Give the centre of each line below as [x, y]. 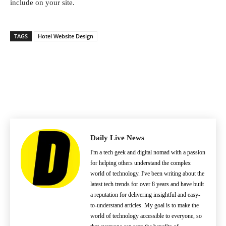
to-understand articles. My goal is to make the [145, 205]
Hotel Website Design [66, 36]
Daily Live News [117, 138]
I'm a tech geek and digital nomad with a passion [148, 152]
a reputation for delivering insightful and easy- [145, 195]
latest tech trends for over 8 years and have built [147, 184]
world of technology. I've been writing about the [147, 174]
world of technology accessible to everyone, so [146, 216]
